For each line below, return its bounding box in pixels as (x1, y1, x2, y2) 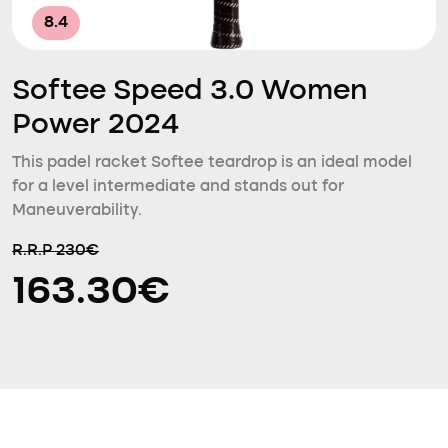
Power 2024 (12, 111, 180, 140)
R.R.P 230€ (12, 243, 99, 259)
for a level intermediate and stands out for (12, 179, 344, 195)
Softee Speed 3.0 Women (12, 77, 368, 106)
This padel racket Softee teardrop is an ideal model (12, 155, 412, 171)
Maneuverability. (12, 203, 142, 219)
